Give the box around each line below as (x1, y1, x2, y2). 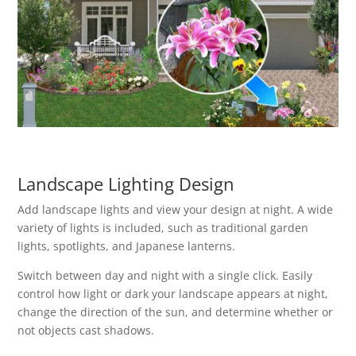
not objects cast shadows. (17, 323, 155, 339)
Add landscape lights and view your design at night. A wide (17, 202, 334, 218)
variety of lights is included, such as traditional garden (17, 220, 309, 236)
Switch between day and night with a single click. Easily (17, 268, 313, 284)
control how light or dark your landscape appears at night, (17, 286, 329, 302)
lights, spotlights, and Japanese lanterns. (17, 238, 236, 254)
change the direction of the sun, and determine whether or (17, 304, 334, 320)
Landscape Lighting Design (17, 172, 235, 196)
